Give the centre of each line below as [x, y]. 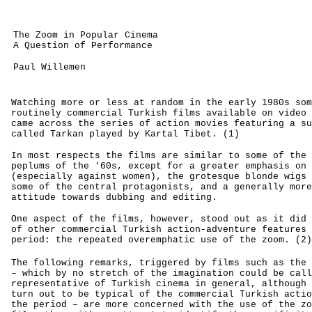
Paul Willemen [49, 67]
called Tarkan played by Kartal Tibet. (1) [125, 134]
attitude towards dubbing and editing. [114, 197]
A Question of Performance [83, 46]
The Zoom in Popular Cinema [86, 35]
